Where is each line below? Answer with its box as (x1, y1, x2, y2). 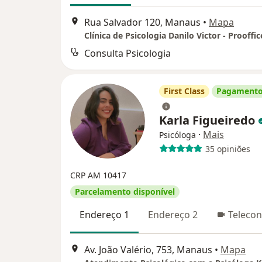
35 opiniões (205, 143, 250, 154)
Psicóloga (159, 129, 196, 141)
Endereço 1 (80, 208, 129, 222)
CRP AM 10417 (70, 170, 126, 181)
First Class (164, 85, 205, 97)
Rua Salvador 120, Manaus (84, 16, 201, 29)
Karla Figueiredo (159, 112, 258, 129)
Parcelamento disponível (75, 186, 175, 198)
